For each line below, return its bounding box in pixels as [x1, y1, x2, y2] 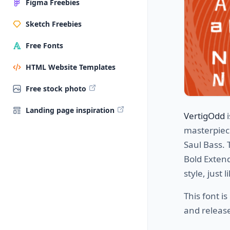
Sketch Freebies [26, 19, 82, 29]
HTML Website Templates [26, 62, 116, 72]
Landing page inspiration [26, 105, 114, 115]
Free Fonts [26, 41, 63, 50]
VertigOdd [184, 109, 225, 122]
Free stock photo [26, 84, 86, 93]
